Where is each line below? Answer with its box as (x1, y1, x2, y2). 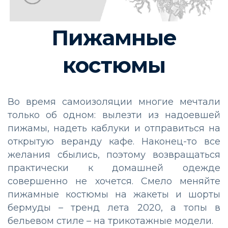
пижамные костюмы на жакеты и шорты (8, 188, 220, 200)
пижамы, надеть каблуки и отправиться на (8, 122, 220, 134)
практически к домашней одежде (8, 162, 220, 174)
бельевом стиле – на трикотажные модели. (8, 215, 216, 226)
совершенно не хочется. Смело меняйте (8, 175, 220, 187)
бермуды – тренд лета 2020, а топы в (8, 202, 220, 213)
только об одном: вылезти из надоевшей (8, 109, 220, 121)
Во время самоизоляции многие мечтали (8, 96, 220, 107)
